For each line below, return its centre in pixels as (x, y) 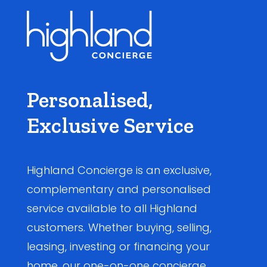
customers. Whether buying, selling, (119, 227)
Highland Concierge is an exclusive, (119, 170)
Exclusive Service (111, 125)
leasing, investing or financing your (118, 246)
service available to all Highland (112, 208)
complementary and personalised (119, 189)
